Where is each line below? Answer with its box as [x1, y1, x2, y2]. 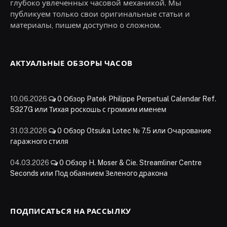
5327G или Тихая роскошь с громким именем [10, 105, 166, 114]
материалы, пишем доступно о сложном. [10, 21, 161, 30]
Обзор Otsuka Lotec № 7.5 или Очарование [63, 127, 211, 135]
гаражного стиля [10, 137, 68, 146]
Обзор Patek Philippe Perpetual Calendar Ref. [63, 95, 216, 103]
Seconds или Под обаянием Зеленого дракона [10, 169, 168, 178]
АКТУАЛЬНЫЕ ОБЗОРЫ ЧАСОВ [10, 59, 133, 68]
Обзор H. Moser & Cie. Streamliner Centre [65, 159, 202, 167]
